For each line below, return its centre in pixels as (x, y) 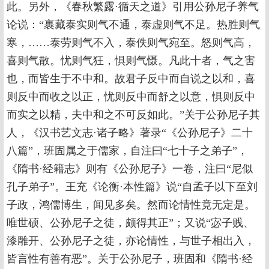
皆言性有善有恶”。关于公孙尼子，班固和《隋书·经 (130, 259)
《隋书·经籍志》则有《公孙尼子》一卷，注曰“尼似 (130, 169)
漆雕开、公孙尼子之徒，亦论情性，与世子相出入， (131, 241)
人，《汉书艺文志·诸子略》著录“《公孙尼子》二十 (130, 133)
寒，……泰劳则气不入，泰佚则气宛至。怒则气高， (131, 43)
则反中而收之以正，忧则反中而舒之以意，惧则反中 (131, 97)
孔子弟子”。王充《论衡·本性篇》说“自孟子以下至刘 (132, 187)
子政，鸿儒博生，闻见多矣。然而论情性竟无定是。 (131, 205)
